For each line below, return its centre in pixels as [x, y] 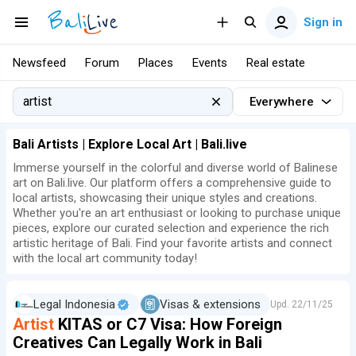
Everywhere [282, 102]
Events [210, 63]
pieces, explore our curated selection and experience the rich [171, 228]
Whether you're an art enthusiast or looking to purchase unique [177, 213]
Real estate [276, 63]
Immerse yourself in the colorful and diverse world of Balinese [175, 168]
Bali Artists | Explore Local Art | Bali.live [130, 144]
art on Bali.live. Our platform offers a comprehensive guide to [172, 183]
